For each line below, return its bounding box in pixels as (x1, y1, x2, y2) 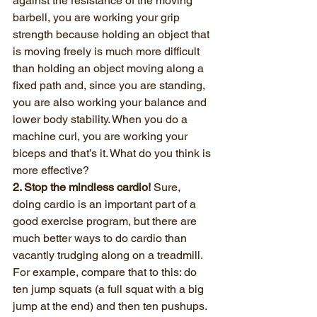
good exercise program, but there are (13, 214, 200, 228)
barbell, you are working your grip (13, 11, 183, 24)
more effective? (13, 163, 89, 177)
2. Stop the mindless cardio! (13, 180, 151, 194)
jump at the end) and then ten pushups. (13, 299, 209, 313)
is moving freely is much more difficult (13, 45, 202, 58)
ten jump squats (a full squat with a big (13, 282, 207, 296)
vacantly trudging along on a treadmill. (13, 248, 203, 262)
